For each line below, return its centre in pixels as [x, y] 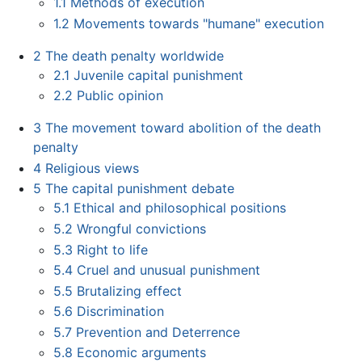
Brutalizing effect [130, 290]
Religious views [92, 168]
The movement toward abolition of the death [183, 128]
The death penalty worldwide [134, 55]
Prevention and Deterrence [158, 332]
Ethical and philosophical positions [180, 208]
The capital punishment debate [139, 189]
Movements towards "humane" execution [199, 23]
